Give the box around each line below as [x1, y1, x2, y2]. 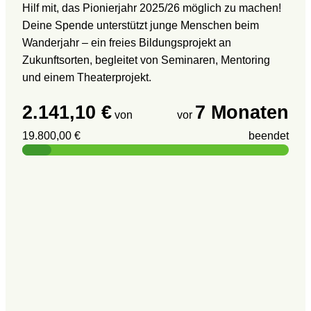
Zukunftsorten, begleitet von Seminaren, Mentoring [22, 54, 270, 66]
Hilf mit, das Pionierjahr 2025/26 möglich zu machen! [22, 2, 281, 14]
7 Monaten [195, 101, 289, 123]
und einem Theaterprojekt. [22, 72, 151, 83]
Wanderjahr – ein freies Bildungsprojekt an [22, 37, 231, 49]
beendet [249, 130, 289, 142]
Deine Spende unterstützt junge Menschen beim [22, 19, 259, 31]
